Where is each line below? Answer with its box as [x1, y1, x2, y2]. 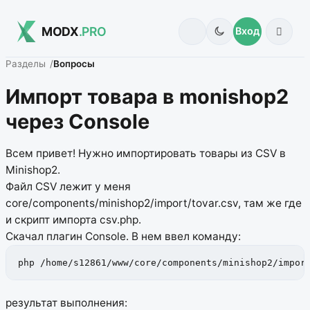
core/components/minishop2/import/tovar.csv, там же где [6, 197, 302, 210]
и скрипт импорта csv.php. [6, 213, 141, 227]
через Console [6, 109, 149, 134]
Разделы [6, 58, 46, 70]
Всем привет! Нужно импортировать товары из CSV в [6, 147, 286, 161]
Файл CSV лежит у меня [6, 180, 131, 194]
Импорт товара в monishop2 [6, 84, 289, 109]
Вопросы [53, 58, 95, 70]
